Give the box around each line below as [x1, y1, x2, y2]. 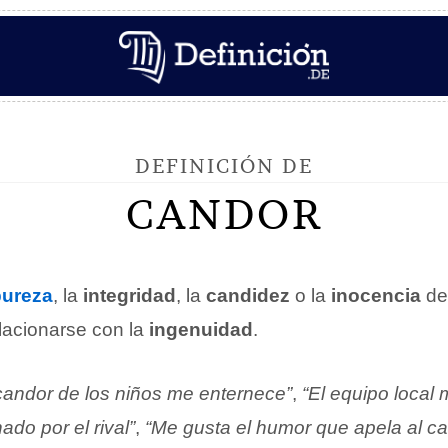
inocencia [331, 285, 421, 306]
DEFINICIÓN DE [135, 153, 313, 178]
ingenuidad [149, 319, 253, 340]
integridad [83, 285, 176, 306]
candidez [206, 285, 290, 306]
